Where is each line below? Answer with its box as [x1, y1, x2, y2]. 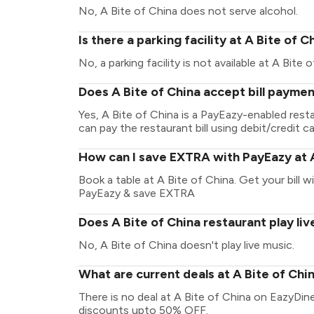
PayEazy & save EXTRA [78, 186, 195, 200]
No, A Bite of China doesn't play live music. [78, 238, 294, 252]
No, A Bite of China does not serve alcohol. [78, 4, 298, 18]
